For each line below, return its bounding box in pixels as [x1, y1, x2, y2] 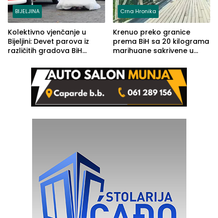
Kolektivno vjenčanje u [8, 27, 86, 37]
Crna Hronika [120, 7, 156, 16]
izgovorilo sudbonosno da [8, 55, 101, 65]
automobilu [113, 55, 154, 65]
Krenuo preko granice [113, 27, 190, 37]
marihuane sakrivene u [113, 46, 194, 56]
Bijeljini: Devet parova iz [8, 36, 89, 47]
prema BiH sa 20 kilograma [113, 36, 209, 47]
